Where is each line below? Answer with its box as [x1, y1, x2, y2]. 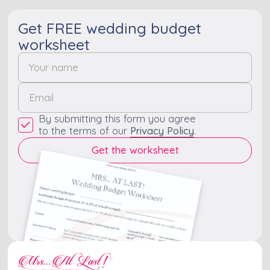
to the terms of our [38, 124, 130, 137]
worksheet [18, 34, 90, 54]
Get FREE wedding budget [18, 18, 202, 37]
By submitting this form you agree [38, 111, 196, 125]
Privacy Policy [130, 124, 194, 137]
